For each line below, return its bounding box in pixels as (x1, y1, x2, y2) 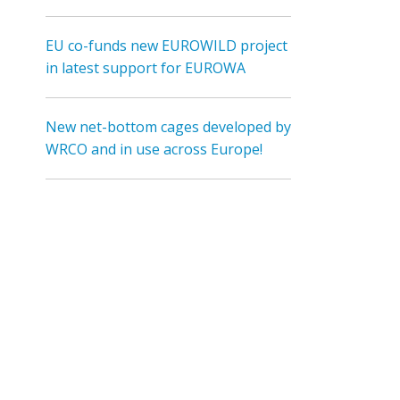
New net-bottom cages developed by (46, 117, 291, 137)
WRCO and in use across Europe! (46, 139, 262, 159)
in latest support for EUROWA (46, 58, 246, 78)
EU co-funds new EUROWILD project (46, 36, 287, 55)
